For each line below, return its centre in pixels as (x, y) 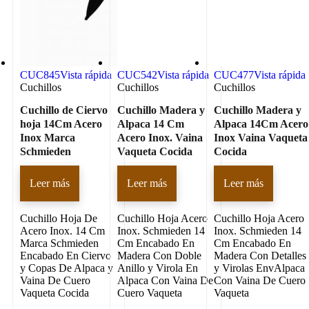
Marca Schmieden (59, 243)
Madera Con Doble (159, 255)
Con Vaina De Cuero (260, 280)
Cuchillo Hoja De (59, 218)
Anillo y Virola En (157, 268)
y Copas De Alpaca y (67, 268)
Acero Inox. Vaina (160, 137)
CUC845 (40, 75)
